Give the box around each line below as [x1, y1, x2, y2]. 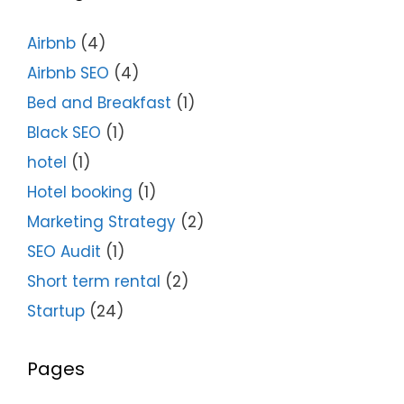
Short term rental [27, 271, 161, 293]
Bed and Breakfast [27, 92, 171, 115]
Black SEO [27, 122, 101, 144]
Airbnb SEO [27, 62, 109, 85]
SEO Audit [27, 241, 101, 263]
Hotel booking [27, 181, 133, 204]
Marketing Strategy [27, 211, 176, 234]
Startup [27, 300, 85, 323]
